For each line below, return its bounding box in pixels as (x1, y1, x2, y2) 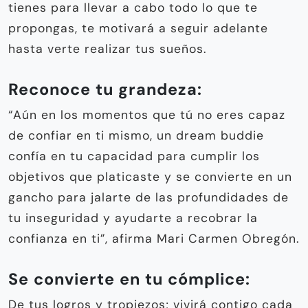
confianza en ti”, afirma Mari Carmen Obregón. (8, 230, 299, 246)
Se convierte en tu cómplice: (8, 268, 250, 289)
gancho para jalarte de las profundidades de (8, 189, 289, 205)
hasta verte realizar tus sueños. (8, 41, 206, 56)
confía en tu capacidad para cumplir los (8, 148, 260, 164)
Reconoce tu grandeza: (8, 78, 202, 100)
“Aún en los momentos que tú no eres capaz (8, 107, 285, 122)
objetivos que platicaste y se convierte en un (8, 168, 292, 184)
